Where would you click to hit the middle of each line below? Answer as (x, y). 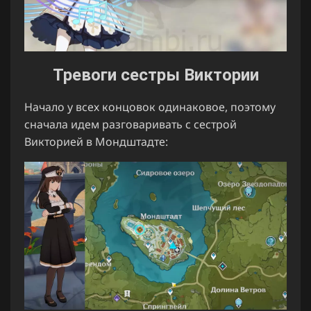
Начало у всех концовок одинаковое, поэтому (150, 107)
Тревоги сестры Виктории (155, 75)
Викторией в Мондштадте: (96, 142)
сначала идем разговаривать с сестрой (131, 125)
